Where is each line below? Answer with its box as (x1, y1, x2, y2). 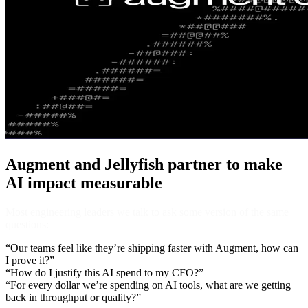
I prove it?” (5, 254, 54, 266)
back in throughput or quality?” (5, 291, 141, 303)
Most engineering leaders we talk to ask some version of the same (5, 206, 289, 218)
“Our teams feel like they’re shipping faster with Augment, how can (5, 241, 298, 254)
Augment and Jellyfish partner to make (5, 155, 283, 173)
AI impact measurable (5, 173, 162, 192)
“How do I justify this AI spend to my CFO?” (5, 266, 203, 278)
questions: (5, 218, 49, 230)
